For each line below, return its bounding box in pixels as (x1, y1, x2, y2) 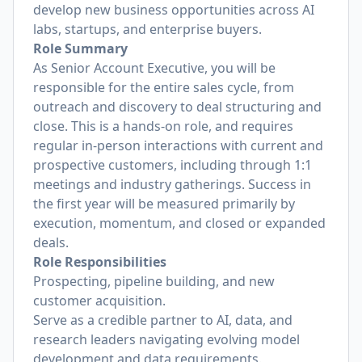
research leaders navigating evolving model (33, 330, 300, 348)
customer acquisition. (33, 292, 166, 309)
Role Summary (33, 40, 128, 57)
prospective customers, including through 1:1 (33, 156, 312, 174)
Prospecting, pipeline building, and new (33, 272, 275, 290)
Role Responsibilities (33, 253, 166, 271)
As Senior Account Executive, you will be (33, 59, 276, 77)
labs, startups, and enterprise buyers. (33, 20, 262, 38)
